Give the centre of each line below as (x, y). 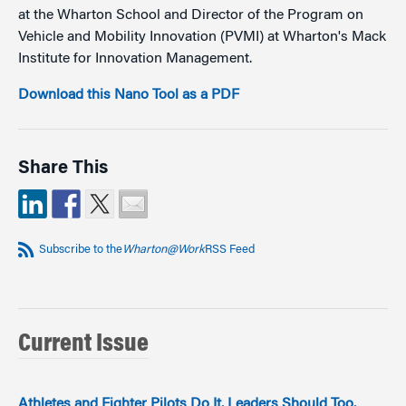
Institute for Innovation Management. (135, 58)
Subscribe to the (81, 250)
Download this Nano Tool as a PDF (129, 95)
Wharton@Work (164, 250)
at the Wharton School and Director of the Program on (191, 15)
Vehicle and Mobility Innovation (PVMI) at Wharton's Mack (202, 37)
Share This (63, 169)
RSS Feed (230, 250)
